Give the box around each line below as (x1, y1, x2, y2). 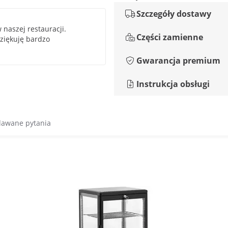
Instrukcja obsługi (136, 78, 210, 90)
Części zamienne (136, 32, 203, 43)
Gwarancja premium (136, 55, 220, 66)
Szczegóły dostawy (136, 8, 211, 19)
